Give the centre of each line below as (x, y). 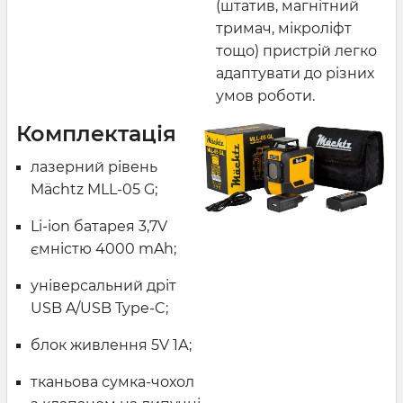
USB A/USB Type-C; (99, 308)
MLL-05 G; (122, 189)
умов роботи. (265, 95)
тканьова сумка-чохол (112, 381)
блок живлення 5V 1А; (111, 345)
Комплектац (86, 133)
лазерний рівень (94, 166)
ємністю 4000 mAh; (103, 248)
